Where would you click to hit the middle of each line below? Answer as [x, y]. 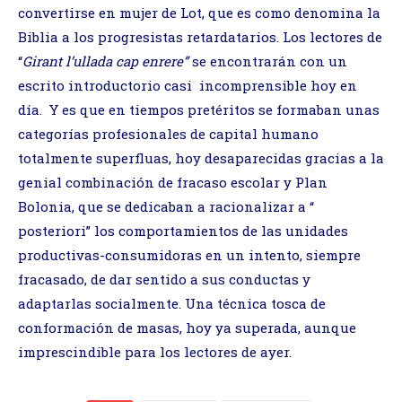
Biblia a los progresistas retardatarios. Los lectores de [200, 37]
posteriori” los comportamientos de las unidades [183, 231]
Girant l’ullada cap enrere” [107, 61]
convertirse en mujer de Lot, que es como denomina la [199, 13]
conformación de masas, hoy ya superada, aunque [187, 328]
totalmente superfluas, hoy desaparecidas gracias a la [201, 158]
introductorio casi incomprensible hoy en [213, 86]
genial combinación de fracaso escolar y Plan [173, 183]
